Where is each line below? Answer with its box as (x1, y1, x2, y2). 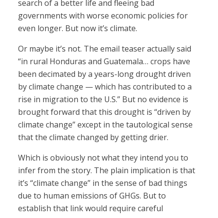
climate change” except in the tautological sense (18, 119, 193, 130)
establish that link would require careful (18, 203, 163, 214)
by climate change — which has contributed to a (18, 81, 192, 92)
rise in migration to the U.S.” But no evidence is (18, 94, 189, 105)
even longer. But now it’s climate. (18, 23, 138, 34)
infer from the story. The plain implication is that (18, 165, 196, 176)
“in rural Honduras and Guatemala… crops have (18, 56, 191, 67)
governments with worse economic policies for (18, 10, 188, 21)
